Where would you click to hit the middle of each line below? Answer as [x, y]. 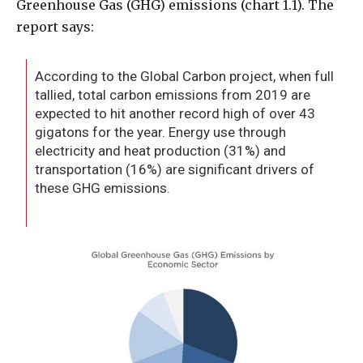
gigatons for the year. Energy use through [161, 132]
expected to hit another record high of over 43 [175, 114]
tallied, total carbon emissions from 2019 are [173, 95]
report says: [55, 27]
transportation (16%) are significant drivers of [175, 170]
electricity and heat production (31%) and [161, 151]
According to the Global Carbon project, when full [185, 77]
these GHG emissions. [103, 188]
